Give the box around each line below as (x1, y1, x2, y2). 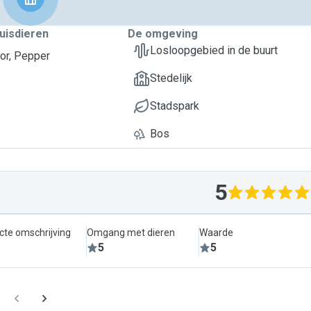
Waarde (199, 227, 233, 238)
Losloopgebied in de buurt (150, 44, 278, 57)
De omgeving (128, 27, 198, 40)
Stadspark (150, 99, 199, 112)
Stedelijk (150, 72, 192, 85)
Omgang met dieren (87, 227, 176, 238)
